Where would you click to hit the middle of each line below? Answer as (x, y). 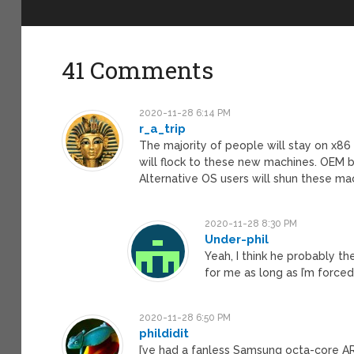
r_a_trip (163, 128)
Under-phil (237, 239)
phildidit (164, 333)
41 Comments (138, 70)
